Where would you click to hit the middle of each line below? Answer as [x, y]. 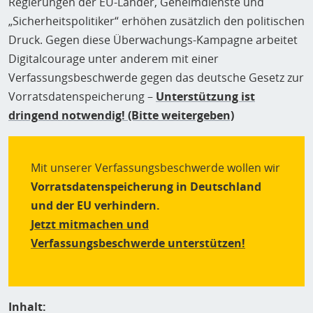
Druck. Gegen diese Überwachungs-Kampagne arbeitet [153, 40]
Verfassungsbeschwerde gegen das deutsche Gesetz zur [156, 78]
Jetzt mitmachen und [90, 224]
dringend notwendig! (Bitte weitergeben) [121, 115]
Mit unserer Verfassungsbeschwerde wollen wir [155, 168]
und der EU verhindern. [95, 205]
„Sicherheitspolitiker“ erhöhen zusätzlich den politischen [156, 21]
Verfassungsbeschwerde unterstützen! [138, 243]
